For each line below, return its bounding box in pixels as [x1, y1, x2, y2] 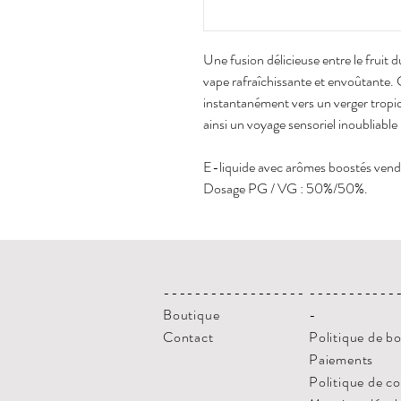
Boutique [163, 303, 220, 325]
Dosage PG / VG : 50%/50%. [203, 177, 368, 199]
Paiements [309, 348, 374, 370]
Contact [163, 326, 214, 347]
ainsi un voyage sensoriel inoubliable [203, 113, 397, 134]
